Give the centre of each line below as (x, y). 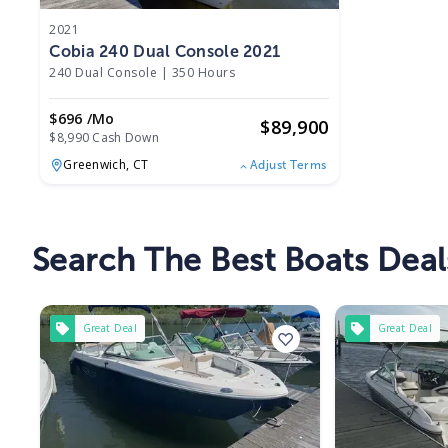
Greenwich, (98, 165)
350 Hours (203, 72)
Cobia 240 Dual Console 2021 (165, 51)
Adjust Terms (288, 165)
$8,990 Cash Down (104, 137)
